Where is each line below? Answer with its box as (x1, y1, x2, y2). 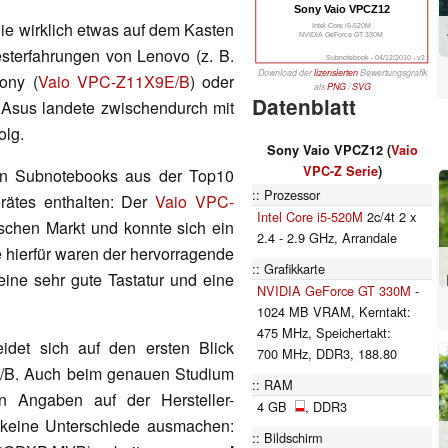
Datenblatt (252, 91, 356, 121)
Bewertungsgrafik (357, 65, 427, 79)
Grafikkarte (264, 258, 325, 278)
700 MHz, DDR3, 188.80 (257, 343, 397, 363)
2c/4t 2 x (363, 206, 416, 226)
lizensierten (313, 65, 358, 79)
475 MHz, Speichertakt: (257, 322, 391, 342)
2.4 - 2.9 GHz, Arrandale (257, 227, 397, 247)
